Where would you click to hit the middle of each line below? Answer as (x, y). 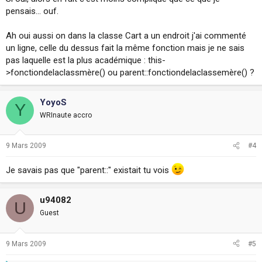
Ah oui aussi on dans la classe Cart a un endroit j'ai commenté (126, 35)
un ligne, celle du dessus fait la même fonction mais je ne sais (125, 48)
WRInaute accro (66, 115)
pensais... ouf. (32, 11)
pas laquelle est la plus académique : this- (86, 60)
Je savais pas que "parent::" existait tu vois (89, 170)
